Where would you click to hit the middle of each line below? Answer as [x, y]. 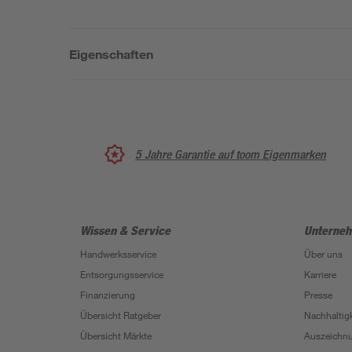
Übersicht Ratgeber [121, 315]
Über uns [323, 254]
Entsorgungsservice [122, 274]
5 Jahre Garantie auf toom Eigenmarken [231, 154]
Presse [318, 295]
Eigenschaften [112, 54]
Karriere [320, 274]
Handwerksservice [118, 254]
